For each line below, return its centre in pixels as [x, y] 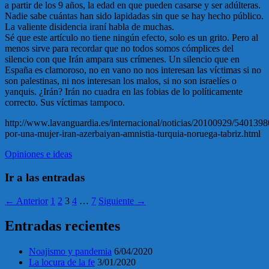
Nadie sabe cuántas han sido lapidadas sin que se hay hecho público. [134, 16]
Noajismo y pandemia [70, 252]
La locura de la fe [62, 262]
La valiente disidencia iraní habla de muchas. [89, 27]
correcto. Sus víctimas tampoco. [65, 103]
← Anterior [26, 201]
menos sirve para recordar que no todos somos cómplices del [119, 49]
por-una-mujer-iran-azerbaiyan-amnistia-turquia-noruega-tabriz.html [133, 134]
